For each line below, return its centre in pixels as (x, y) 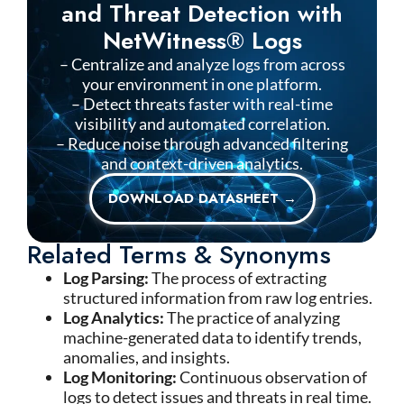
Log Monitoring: (121, 377)
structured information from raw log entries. (218, 298)
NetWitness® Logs (202, 41)
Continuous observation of (273, 377)
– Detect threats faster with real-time (202, 104)
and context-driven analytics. (202, 163)
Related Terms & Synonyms (179, 255)
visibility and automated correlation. (202, 124)
